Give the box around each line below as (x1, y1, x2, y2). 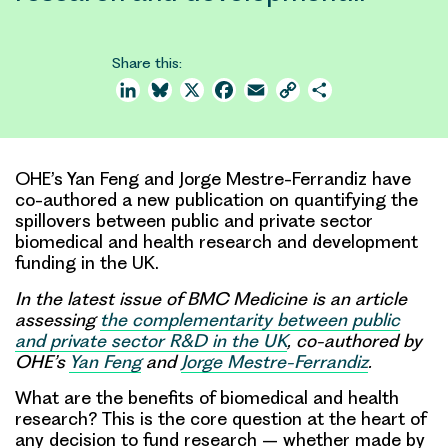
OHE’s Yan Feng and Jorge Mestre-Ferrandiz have (15, 167, 411, 189)
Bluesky (172, 79, 229, 100)
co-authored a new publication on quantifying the (15, 188, 418, 210)
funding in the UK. (15, 251, 159, 273)
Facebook (236, 79, 309, 100)
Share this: (112, 53, 182, 72)
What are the (15, 386, 128, 408)
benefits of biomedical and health (128, 386, 399, 408)
